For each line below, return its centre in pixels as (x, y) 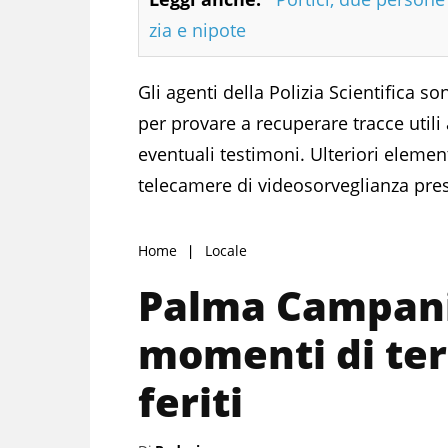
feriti (190, 401)
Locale (226, 250)
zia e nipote (197, 29)
